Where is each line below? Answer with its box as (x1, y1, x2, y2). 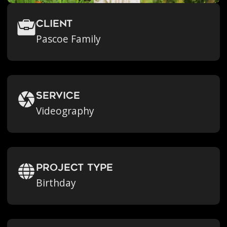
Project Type (36, 164, 113, 174)
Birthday (36, 176, 77, 190)
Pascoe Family (36, 32, 101, 46)
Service (36, 92, 81, 102)
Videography (36, 104, 95, 118)
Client (36, 20, 73, 30)
